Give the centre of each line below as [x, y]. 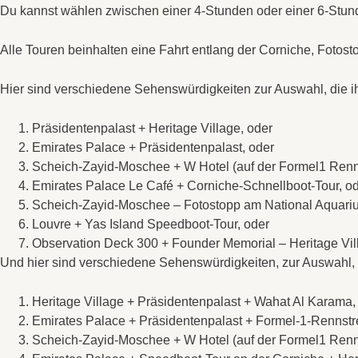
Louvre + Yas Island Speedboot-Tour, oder [151, 224]
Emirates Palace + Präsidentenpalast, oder [153, 147]
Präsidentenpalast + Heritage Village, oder [152, 128]
